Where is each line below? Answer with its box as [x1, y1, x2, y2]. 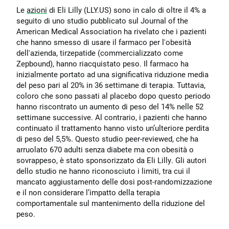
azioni [27, 5, 47, 15]
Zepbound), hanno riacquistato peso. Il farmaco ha [16, 59, 189, 69]
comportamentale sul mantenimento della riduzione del [16, 198, 205, 209]
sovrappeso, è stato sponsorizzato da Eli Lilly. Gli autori [16, 155, 207, 166]
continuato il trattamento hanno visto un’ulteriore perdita [16, 123, 209, 133]
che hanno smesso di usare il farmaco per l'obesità [16, 37, 191, 48]
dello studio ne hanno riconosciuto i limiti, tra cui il [16, 166, 190, 176]
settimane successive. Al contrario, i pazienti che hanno [16, 112, 207, 123]
